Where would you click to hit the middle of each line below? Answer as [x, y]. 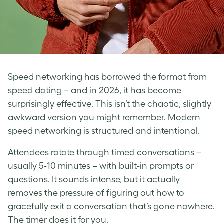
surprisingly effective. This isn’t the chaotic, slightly [110, 104]
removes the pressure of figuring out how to [96, 193]
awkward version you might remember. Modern [104, 118]
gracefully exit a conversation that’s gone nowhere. [111, 207]
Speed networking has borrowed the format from [107, 77]
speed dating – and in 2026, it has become [95, 91]
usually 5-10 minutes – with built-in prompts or [101, 166]
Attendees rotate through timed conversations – [105, 153]
